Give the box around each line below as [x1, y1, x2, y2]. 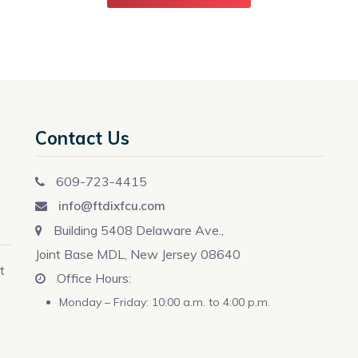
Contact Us [35, 127, 129, 150]
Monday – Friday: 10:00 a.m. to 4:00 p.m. [59, 295, 270, 310]
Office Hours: [54, 270, 131, 287]
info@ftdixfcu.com [55, 198, 165, 214]
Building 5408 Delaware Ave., [50, 222, 224, 239]
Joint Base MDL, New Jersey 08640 [35, 246, 241, 263]
